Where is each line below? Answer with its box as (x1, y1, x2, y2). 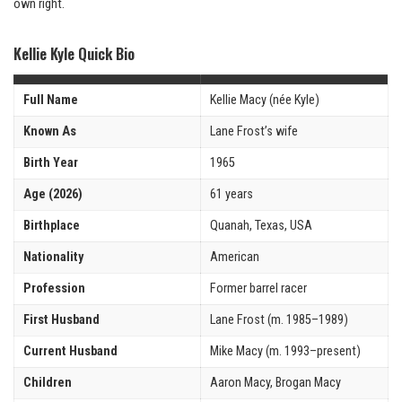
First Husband (23, 311, 100, 328)
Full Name (23, 92, 78, 108)
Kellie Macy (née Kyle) (210, 92, 319, 108)
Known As (23, 123, 76, 139)
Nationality (23, 249, 83, 265)
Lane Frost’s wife (210, 123, 298, 139)
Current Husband (23, 343, 118, 359)
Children (23, 374, 72, 390)
